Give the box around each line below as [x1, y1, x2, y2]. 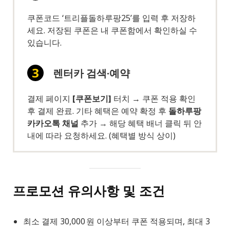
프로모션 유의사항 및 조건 [13, 181, 165, 199]
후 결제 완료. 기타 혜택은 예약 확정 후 [27, 105, 168, 117]
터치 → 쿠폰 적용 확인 [111, 93, 196, 105]
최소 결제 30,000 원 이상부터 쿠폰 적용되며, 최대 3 [23, 215, 210, 227]
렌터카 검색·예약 [53, 66, 130, 81]
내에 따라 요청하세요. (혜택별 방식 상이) [27, 130, 176, 142]
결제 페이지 [27, 93, 72, 105]
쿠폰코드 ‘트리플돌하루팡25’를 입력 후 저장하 [27, 12, 196, 24]
